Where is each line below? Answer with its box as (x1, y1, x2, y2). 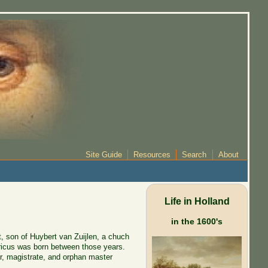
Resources (133, 150, 170, 159)
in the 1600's (171, 216, 223, 226)
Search (182, 150, 207, 159)
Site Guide (85, 150, 122, 159)
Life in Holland (164, 195, 230, 206)
